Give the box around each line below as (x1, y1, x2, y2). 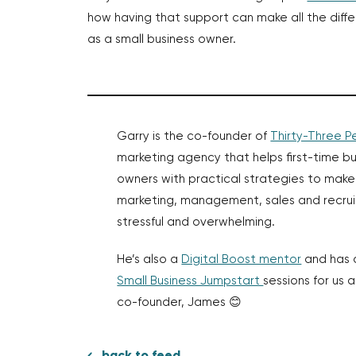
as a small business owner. (87, 33, 236, 45)
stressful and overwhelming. (117, 216, 276, 228)
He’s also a (117, 253, 182, 265)
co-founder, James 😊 (117, 296, 242, 308)
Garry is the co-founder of (117, 130, 271, 142)
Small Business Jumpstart (117, 275, 264, 287)
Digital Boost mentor (181, 253, 302, 265)
